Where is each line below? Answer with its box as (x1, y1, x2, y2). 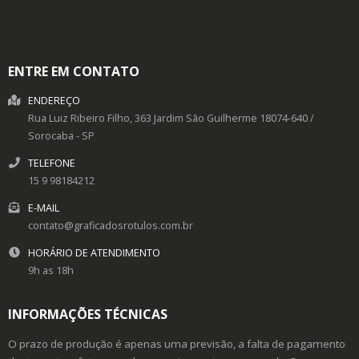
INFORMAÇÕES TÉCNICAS (8, 305, 167, 323)
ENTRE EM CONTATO (8, 63, 139, 80)
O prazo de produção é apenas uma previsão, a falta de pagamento (8, 337, 345, 351)
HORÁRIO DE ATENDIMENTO (28, 246, 160, 260)
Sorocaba (28, 129, 74, 143)
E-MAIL (28, 201, 59, 215)
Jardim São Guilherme (154, 111, 257, 125)
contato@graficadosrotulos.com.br (28, 219, 193, 232)
